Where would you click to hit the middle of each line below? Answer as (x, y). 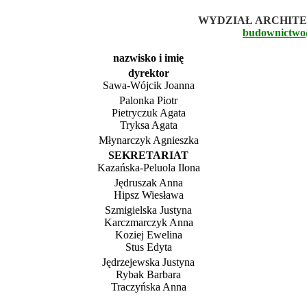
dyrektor (148, 73)
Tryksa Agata (148, 125)
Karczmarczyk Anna (148, 222)
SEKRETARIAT (148, 155)
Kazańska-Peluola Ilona (148, 167)
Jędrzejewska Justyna (148, 262)
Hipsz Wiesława (148, 195)
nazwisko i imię (148, 58)
